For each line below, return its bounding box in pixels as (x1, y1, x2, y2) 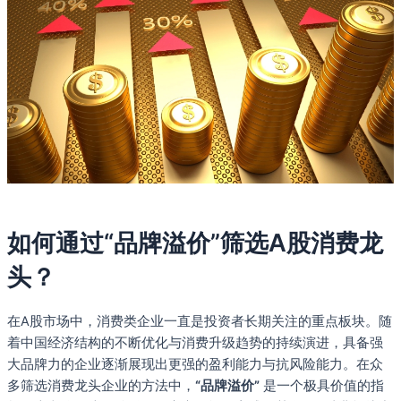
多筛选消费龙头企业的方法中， (7, 378, 195, 395)
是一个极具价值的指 (260, 378, 384, 395)
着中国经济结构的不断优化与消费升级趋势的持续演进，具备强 (7, 335, 383, 352)
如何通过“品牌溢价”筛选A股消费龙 (7, 228, 383, 259)
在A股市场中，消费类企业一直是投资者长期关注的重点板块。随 (7, 313, 392, 330)
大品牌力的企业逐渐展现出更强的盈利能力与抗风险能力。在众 (7, 356, 383, 373)
